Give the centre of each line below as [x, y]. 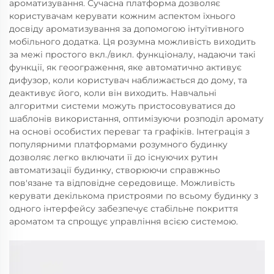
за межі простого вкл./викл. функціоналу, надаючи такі [132, 54]
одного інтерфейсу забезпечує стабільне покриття [124, 209]
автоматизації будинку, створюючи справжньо [115, 170]
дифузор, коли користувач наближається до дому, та [128, 80]
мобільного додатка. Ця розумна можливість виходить [132, 42]
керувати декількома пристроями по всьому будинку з [134, 196]
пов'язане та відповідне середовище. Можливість [122, 183]
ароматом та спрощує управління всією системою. [124, 221]
